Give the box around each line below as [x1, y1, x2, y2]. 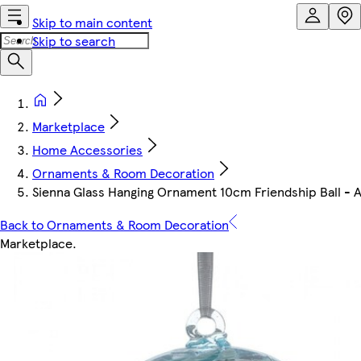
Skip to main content [32, 13, 152, 31]
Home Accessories [32, 140, 143, 159]
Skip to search [32, 31, 115, 50]
